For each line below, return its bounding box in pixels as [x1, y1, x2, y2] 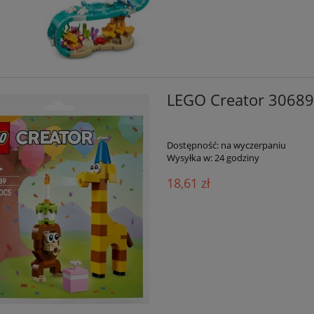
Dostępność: [166, 138, 219, 151]
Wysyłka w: [166, 151, 212, 164]
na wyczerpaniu [220, 138, 286, 151]
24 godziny [214, 151, 259, 164]
